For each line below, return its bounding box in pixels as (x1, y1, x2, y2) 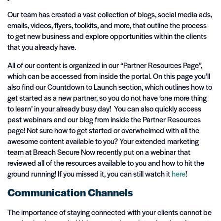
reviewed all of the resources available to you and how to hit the (7, 157, 204, 168)
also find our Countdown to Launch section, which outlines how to (7, 81, 212, 92)
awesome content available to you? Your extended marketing (7, 135, 199, 146)
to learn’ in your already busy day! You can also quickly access (7, 103, 201, 113)
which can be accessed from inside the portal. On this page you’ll (7, 70, 210, 81)
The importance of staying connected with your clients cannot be (7, 207, 212, 218)
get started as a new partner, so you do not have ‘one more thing (7, 92, 207, 103)
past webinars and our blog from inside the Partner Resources (7, 113, 201, 124)
